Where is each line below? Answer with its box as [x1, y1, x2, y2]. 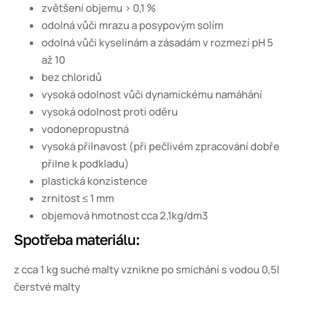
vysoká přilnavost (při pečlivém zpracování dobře [42, 139, 280, 154]
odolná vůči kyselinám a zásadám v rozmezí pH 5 [42, 35, 273, 51]
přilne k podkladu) [42, 156, 129, 172]
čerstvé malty [14, 280, 80, 295]
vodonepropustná [42, 122, 129, 137]
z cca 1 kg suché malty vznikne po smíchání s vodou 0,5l [14, 262, 280, 277]
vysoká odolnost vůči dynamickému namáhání [42, 87, 262, 102]
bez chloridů [42, 70, 102, 85]
